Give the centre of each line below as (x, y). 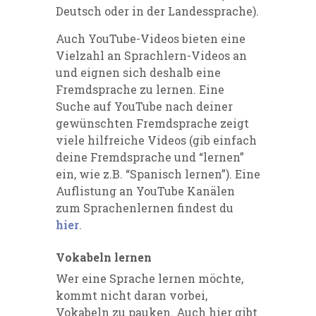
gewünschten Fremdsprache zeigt (152, 123)
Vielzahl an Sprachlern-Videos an (151, 55)
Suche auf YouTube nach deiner (144, 106)
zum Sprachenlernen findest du (145, 207)
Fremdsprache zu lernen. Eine (140, 89)
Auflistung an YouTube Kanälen (145, 190)
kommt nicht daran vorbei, (132, 295)
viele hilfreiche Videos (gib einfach (156, 140)
